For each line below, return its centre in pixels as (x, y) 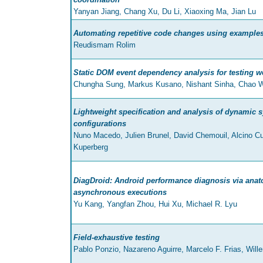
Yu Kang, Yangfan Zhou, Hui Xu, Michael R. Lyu (155, 204)
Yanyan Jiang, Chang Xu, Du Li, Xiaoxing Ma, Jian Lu (165, 12)
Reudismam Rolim (104, 45)
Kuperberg (91, 147)
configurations (100, 124)
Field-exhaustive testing (117, 238)
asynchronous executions (120, 193)
